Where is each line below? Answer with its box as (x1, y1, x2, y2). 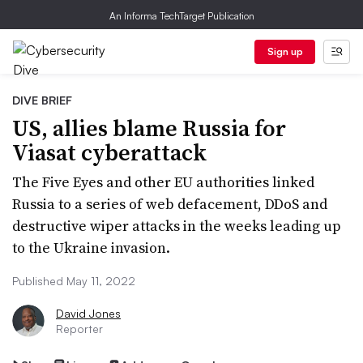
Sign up (267, 45, 303, 58)
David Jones (56, 306, 121, 320)
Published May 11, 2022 (12, 274, 135, 288)
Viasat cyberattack (12, 137, 207, 168)
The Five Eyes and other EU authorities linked (12, 172, 314, 192)
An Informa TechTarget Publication (109, 10, 254, 22)
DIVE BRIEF (12, 93, 72, 107)
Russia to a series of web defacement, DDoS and (12, 194, 327, 214)
